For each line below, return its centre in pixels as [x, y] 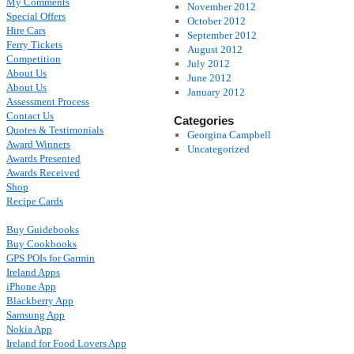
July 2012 [208, 64]
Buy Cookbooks [41, 244]
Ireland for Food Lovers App [66, 343]
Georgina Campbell [229, 135]
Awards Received [43, 173]
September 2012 [222, 35]
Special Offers [36, 16]
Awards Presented [43, 158]
